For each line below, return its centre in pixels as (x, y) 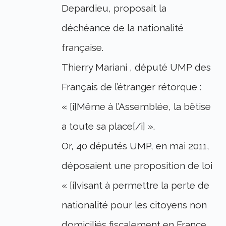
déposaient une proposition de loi (137, 166)
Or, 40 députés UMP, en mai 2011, (136, 146)
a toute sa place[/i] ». (108, 126)
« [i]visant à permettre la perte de (136, 185)
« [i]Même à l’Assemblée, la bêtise (136, 107)
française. (83, 48)
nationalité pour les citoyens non (134, 205)
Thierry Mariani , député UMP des (136, 67)
